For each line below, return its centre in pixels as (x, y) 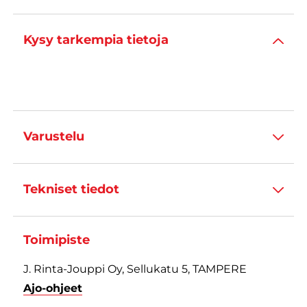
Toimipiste (56, 240)
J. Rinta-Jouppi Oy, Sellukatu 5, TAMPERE (135, 269)
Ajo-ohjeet (52, 288)
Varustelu (53, 137)
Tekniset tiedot (71, 189)
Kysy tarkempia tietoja (96, 40)
